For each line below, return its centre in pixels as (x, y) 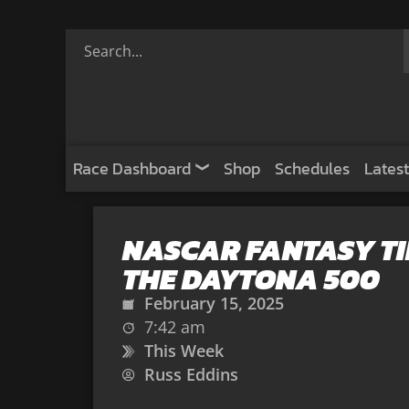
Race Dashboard (132, 168)
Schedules (312, 168)
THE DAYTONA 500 (251, 279)
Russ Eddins (191, 374)
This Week (184, 351)
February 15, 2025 (214, 303)
